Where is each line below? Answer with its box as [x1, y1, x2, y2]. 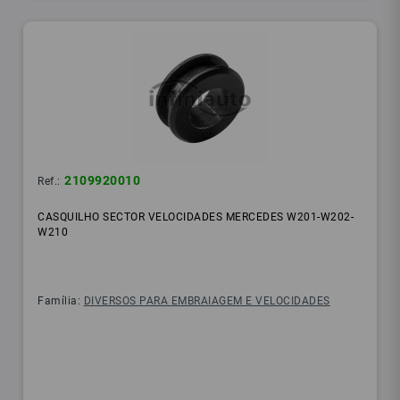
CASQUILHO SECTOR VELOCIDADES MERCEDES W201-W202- [37, 211, 354, 224]
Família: [37, 295, 84, 308]
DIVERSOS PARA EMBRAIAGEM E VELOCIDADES [83, 295, 330, 308]
